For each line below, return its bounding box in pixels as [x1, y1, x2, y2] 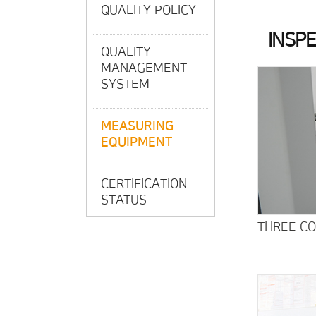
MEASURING [101, 119, 174, 133]
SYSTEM [101, 77, 150, 92]
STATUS [101, 193, 147, 207]
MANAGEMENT [101, 61, 187, 75]
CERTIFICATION [101, 176, 187, 191]
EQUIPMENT [101, 135, 172, 150]
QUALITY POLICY [101, 3, 196, 18]
